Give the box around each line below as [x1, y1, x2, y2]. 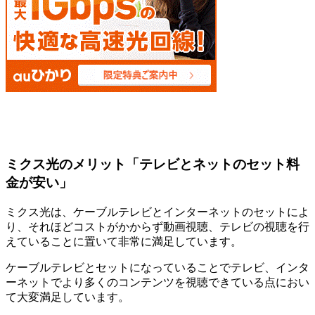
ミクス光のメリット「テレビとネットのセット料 [6, 157, 300, 172]
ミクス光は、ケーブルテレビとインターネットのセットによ [6, 206, 309, 219]
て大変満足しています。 [6, 291, 129, 304]
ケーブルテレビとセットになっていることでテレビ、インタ [6, 262, 309, 274]
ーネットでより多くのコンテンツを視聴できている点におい [6, 276, 309, 289]
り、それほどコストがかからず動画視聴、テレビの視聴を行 [6, 221, 309, 233]
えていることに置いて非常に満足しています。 [6, 236, 242, 248]
